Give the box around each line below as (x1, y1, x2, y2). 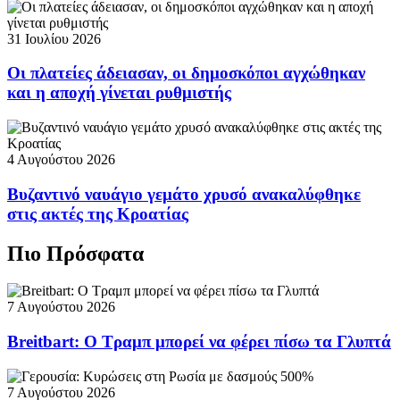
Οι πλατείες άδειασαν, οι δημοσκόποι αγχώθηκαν (7, 63, 365, 83)
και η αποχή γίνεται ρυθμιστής (7, 83, 231, 103)
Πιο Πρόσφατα (7, 241, 144, 265)
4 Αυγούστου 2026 (7, 151, 115, 167)
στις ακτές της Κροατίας (7, 204, 188, 223)
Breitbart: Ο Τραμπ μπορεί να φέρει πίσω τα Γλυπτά (7, 332, 391, 352)
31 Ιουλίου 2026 (7, 30, 101, 46)
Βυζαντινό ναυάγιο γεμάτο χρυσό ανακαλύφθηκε (7, 184, 361, 204)
